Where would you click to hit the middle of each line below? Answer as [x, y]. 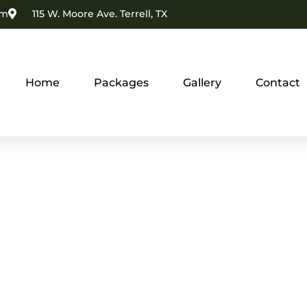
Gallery [202, 82]
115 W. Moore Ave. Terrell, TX [99, 14]
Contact [278, 82]
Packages [121, 82]
